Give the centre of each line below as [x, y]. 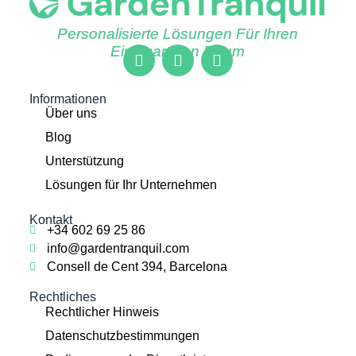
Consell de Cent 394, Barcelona [137, 267]
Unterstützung [84, 161]
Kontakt [50, 220]
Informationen [68, 99]
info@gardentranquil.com [118, 249]
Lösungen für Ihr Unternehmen [131, 185]
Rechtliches [62, 297]
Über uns [71, 114]
